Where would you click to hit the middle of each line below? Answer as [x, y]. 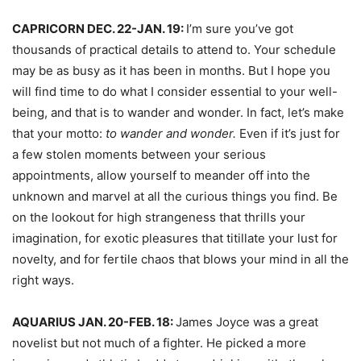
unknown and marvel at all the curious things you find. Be [175, 196]
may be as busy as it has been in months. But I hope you [171, 71]
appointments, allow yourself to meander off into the [161, 175]
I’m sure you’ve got [240, 29]
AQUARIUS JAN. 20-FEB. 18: [94, 322]
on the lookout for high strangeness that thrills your [159, 217]
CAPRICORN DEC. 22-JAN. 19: [99, 29]
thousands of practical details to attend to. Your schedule [174, 50]
